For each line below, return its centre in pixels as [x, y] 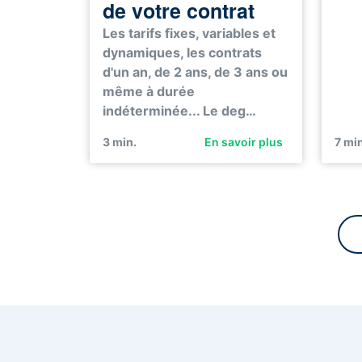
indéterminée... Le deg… [179, 111]
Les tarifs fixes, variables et [189, 34]
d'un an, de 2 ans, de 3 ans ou [195, 72]
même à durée [149, 92]
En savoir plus [243, 142]
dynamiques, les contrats [182, 53]
